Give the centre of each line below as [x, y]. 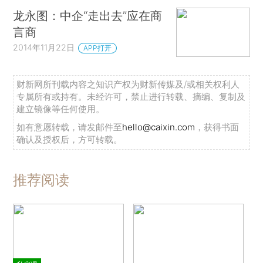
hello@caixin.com [159, 127]
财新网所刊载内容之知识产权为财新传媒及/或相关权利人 [128, 85]
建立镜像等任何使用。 [61, 109]
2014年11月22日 [44, 48]
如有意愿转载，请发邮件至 [70, 127]
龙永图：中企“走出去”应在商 [88, 16]
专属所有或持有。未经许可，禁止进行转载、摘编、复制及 [131, 97]
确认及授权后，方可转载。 [70, 140]
